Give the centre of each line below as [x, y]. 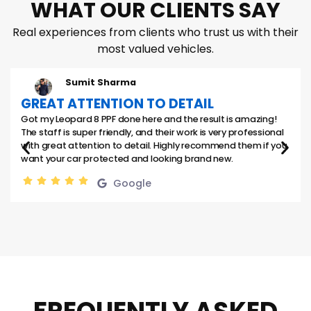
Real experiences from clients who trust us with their [155, 32]
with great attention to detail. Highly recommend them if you [154, 145]
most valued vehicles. [155, 49]
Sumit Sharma [101, 82]
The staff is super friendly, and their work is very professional [152, 132]
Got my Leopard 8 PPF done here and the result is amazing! [149, 119]
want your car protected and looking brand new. [127, 158]
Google [132, 184]
